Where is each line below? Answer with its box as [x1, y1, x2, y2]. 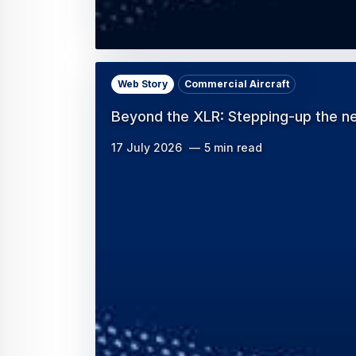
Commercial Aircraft [184, 78, 289, 91]
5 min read [204, 141, 262, 155]
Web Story [118, 78, 168, 91]
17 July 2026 [111, 141, 182, 155]
